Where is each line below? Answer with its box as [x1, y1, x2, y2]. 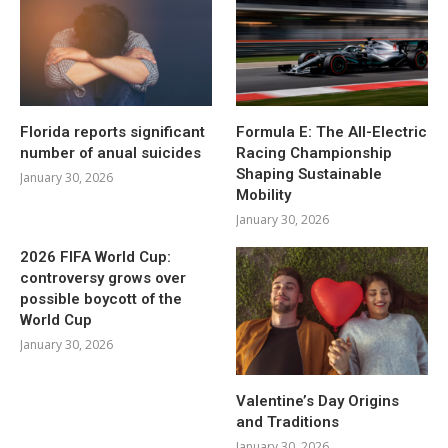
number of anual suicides [20, 143, 201, 162]
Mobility [236, 185, 292, 204]
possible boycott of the [20, 289, 182, 308]
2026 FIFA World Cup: [20, 247, 171, 266]
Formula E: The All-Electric [236, 122, 428, 141]
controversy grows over [20, 268, 186, 287]
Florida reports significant [20, 122, 205, 141]
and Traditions [236, 412, 340, 431]
